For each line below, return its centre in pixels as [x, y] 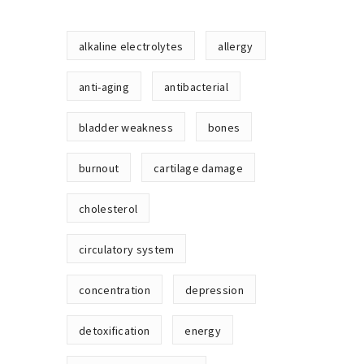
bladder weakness [126, 128]
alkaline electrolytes [131, 46]
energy [203, 331]
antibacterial [196, 87]
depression [214, 290]
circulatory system [127, 249]
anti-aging [104, 87]
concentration [115, 290]
